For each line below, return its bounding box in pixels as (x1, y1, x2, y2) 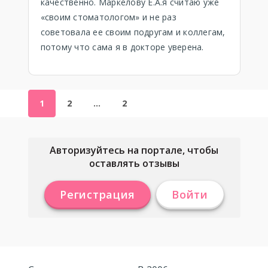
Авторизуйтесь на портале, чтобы (50, 144, 218, 157)
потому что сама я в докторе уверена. (40, 41, 204, 53)
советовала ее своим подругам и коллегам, (40, 26, 226, 38)
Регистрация (60, 187, 136, 202)
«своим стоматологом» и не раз (40, 11, 176, 23)
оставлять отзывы (89, 157, 179, 170)
